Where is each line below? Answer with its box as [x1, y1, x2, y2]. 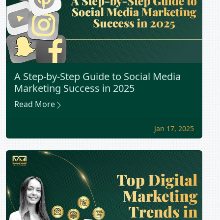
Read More [14, 98, 55, 110]
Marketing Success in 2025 [14, 81, 135, 95]
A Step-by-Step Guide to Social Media [14, 69, 181, 83]
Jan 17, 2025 [154, 123, 194, 133]
